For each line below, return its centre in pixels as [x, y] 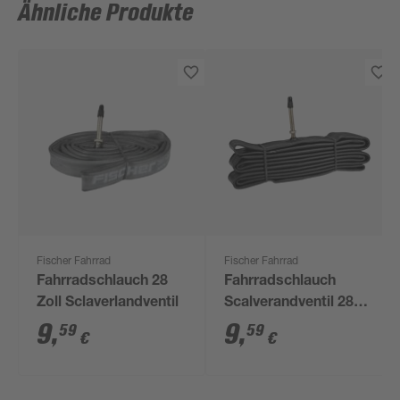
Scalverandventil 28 [289, 304]
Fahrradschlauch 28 [103, 282]
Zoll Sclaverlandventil [108, 304]
